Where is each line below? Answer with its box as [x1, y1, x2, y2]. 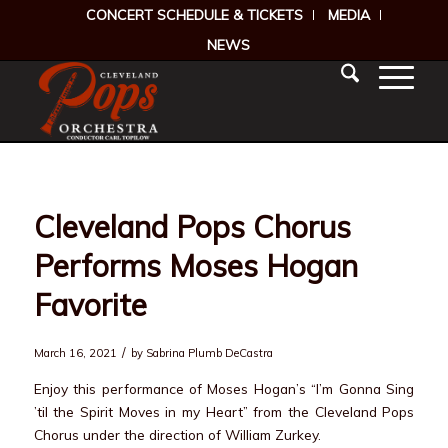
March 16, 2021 [33, 346, 117, 360]
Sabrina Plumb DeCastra [145, 346, 273, 360]
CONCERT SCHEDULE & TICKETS [86, 6, 304, 24]
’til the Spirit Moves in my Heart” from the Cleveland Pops [33, 402, 415, 420]
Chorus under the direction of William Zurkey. [33, 425, 321, 443]
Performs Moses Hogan [33, 247, 358, 285]
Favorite [33, 286, 147, 324]
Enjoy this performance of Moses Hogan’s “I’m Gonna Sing [33, 379, 415, 397]
